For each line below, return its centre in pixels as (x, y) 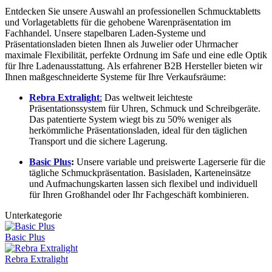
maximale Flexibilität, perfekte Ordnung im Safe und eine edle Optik (136, 55)
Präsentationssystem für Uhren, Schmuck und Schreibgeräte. (145, 109)
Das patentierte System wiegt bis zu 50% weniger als (130, 120)
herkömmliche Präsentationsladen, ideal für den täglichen (138, 131)
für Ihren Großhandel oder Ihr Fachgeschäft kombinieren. (139, 195)
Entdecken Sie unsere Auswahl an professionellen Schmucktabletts (133, 12)
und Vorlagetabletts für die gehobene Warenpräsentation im (118, 22)
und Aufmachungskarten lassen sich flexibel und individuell (143, 184)
